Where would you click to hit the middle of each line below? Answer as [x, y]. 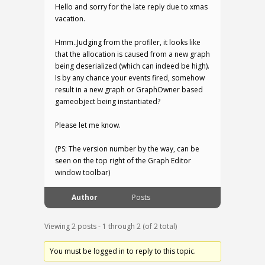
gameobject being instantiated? [108, 102]
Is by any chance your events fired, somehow [130, 78]
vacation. [70, 19]
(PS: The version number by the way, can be [127, 149]
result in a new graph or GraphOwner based [129, 90]
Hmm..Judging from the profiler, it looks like [128, 43]
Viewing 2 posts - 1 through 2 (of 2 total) [111, 227]
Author [85, 198]
